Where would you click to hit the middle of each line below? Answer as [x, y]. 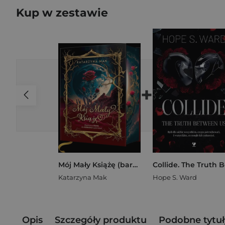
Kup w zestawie [62, 13]
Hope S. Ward [175, 177]
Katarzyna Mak [83, 177]
